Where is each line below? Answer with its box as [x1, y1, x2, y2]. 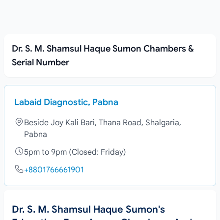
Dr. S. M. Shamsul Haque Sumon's [12, 203, 165, 216]
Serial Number [12, 57, 69, 68]
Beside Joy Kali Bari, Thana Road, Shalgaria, [24, 118, 181, 128]
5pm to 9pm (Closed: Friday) [24, 147, 126, 157]
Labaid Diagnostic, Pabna [14, 97, 118, 108]
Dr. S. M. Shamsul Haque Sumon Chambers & [12, 43, 194, 54]
